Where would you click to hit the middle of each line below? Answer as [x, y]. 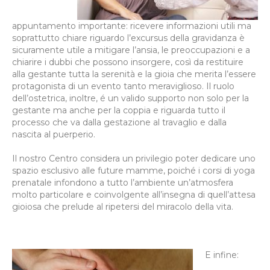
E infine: [222, 255]
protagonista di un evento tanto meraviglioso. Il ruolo [123, 86]
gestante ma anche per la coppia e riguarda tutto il [119, 110]
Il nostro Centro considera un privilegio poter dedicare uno [134, 158]
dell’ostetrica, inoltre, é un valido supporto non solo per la [130, 98]
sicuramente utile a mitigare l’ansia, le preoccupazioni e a [131, 50]
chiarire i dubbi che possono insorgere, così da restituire [128, 62]
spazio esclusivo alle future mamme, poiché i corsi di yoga [133, 170]
